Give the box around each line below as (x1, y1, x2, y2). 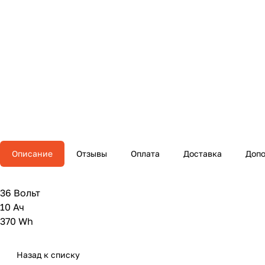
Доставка (183, 148, 222, 159)
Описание (12, 148, 53, 159)
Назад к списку (17, 250, 80, 260)
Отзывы (76, 148, 107, 159)
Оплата (131, 148, 160, 159)
